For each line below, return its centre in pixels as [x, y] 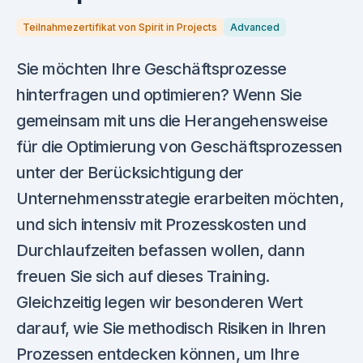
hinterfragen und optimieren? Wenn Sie [159, 94]
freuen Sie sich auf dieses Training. [143, 276]
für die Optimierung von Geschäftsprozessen [179, 146]
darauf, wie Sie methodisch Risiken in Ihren [171, 328]
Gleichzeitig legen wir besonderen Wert [160, 302]
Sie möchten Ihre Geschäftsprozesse [152, 68]
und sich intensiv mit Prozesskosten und [161, 224]
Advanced [255, 27]
